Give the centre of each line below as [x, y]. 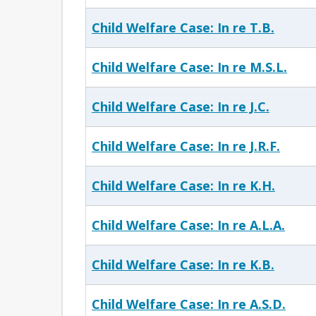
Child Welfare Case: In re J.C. [181, 107]
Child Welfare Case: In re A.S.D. [189, 304]
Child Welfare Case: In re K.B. [183, 265]
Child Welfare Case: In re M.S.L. [189, 67]
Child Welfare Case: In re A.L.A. [188, 225]
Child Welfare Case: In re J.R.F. [186, 146]
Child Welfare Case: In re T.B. [183, 28]
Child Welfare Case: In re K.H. [183, 186]
